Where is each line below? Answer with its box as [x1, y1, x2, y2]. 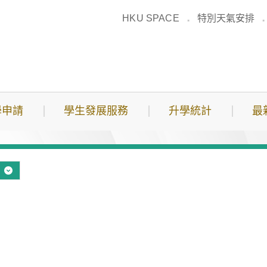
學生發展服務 [64, 105, 128, 117]
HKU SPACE [122, 13, 179, 23]
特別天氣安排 [197, 13, 255, 23]
